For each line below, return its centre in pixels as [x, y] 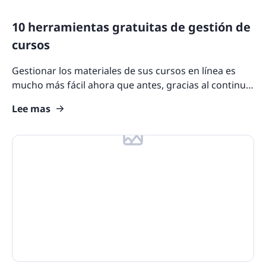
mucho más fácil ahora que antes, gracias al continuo [132, 85]
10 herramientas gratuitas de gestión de [131, 27]
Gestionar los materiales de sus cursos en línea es [124, 70]
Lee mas [31, 108]
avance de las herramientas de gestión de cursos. [123, 99]
